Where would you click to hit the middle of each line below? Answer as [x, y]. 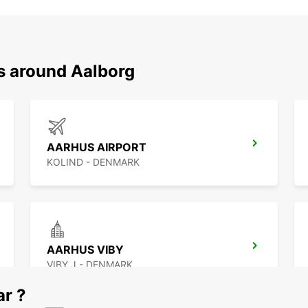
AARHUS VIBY [85, 250]
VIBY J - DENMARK [90, 265]
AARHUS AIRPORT [97, 147]
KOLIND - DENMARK [93, 162]
